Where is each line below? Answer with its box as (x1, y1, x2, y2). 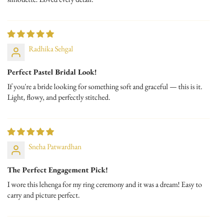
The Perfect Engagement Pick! (7, 164, 108, 175)
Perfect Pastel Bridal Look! (7, 66, 97, 77)
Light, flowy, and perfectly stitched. (7, 92, 110, 102)
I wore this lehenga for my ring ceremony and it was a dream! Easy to (7, 179, 202, 189)
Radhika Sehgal (29, 43, 73, 54)
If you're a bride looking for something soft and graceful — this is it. (7, 81, 202, 92)
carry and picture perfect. (7, 189, 80, 200)
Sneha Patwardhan (29, 141, 81, 152)
